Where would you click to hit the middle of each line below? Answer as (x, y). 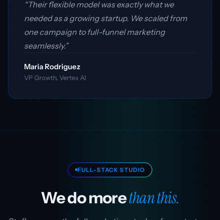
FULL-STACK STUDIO (111, 170)
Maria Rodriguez (52, 67)
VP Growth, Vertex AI (55, 78)
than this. (154, 198)
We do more (85, 197)
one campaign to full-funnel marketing (95, 32)
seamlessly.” (46, 46)
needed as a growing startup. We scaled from (106, 18)
